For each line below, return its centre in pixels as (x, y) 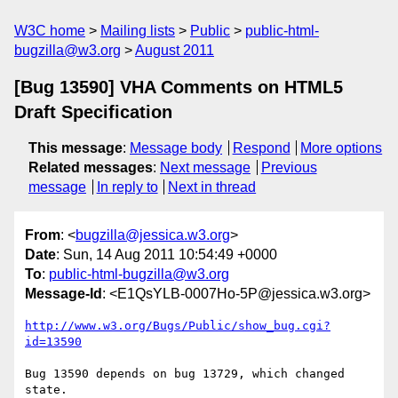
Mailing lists (138, 31)
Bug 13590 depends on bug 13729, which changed (185, 374)
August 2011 (175, 50)
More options (342, 148)
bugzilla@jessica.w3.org (153, 235)
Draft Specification (93, 112)
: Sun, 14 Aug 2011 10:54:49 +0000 (167, 255)
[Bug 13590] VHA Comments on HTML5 (179, 87)
